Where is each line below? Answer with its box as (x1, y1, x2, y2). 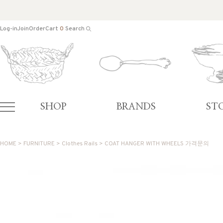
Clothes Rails (62, 140, 98, 148)
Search (65, 25, 86, 33)
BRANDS (116, 102, 156, 112)
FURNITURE (23, 140, 55, 148)
